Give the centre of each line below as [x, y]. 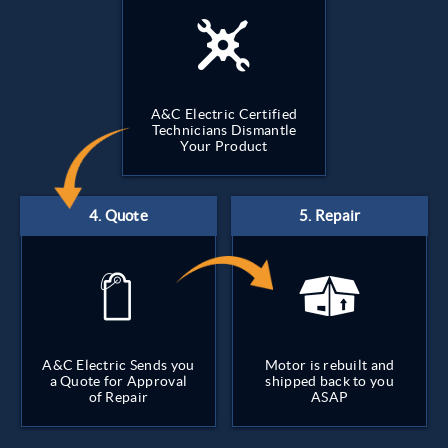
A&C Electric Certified [224, 114]
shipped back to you [329, 381]
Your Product [224, 146]
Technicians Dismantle [224, 130]
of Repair [118, 397]
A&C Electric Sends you [118, 365]
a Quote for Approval [118, 381]
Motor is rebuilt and [329, 365]
